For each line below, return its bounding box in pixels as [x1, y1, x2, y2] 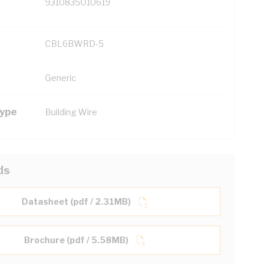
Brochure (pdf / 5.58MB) [24, 235, 128, 245]
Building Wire [45, 107, 97, 117]
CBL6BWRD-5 [45, 38, 104, 49]
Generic [45, 73, 76, 83]
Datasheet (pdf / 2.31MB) [22, 196, 131, 207]
